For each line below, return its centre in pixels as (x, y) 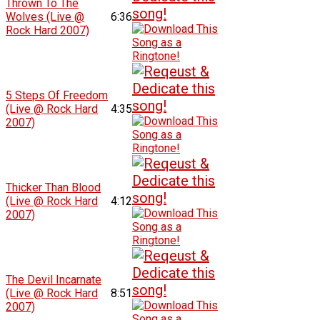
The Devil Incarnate (54, 279)
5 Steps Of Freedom (57, 95)
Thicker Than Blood (54, 187)
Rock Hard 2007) (48, 30)
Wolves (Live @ (45, 16)
